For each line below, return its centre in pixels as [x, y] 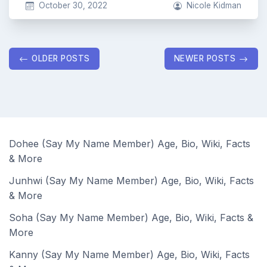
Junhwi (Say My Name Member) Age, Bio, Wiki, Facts [131, 181]
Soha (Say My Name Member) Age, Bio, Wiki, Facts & [131, 218]
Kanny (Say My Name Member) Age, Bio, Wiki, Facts [129, 254]
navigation [45, 81]
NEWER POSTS [204, 58]
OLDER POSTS [61, 58]
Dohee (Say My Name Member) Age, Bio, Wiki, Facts [130, 144]
